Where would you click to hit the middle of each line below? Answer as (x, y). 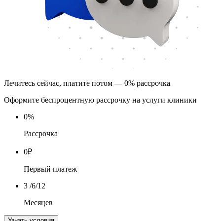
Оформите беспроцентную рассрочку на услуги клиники (100, 100)
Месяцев (38, 202)
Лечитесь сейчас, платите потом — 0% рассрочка (87, 83)
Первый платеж (50, 169)
